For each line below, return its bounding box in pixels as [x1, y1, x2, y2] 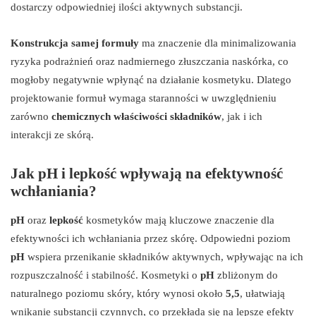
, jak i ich [221, 111, 262, 123]
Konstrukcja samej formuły [11, 37, 139, 49]
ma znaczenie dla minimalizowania [139, 37, 296, 49]
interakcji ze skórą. [11, 129, 94, 141]
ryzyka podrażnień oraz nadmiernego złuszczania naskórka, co [11, 56, 288, 68]
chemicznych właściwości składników [51, 111, 221, 123]
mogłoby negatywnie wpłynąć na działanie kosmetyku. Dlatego [11, 74, 291, 86]
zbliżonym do [214, 269, 278, 281]
